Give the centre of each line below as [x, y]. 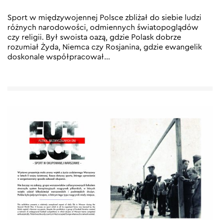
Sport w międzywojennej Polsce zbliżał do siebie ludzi [104, 17]
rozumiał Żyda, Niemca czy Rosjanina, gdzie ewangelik [105, 47]
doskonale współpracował [56, 57]
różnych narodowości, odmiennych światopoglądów [103, 27]
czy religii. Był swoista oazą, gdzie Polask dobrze [94, 37]
